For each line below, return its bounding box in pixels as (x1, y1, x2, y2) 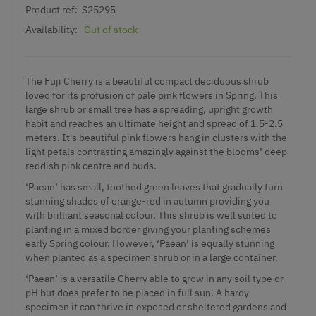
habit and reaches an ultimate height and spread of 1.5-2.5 (25, 116, 283, 130)
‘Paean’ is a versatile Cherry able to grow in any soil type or (25, 272, 284, 285)
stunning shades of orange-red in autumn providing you (25, 194, 269, 207)
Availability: (25, 23, 78, 36)
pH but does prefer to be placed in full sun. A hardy (25, 286, 249, 299)
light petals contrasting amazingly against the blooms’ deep (25, 145, 287, 158)
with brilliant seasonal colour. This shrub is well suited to (25, 208, 277, 221)
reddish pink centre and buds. (25, 159, 157, 172)
